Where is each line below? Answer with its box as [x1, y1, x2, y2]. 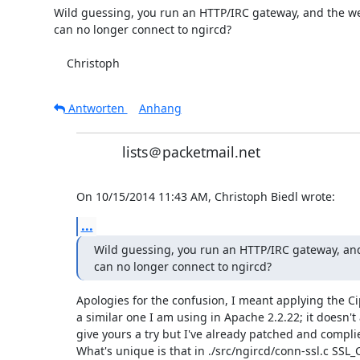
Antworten [64, 100, 128, 116]
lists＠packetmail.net [121, 141, 260, 162]
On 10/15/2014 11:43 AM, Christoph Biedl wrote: [76, 188, 335, 204]
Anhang [138, 100, 182, 116]
